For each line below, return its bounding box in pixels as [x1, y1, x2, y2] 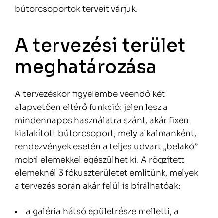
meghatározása [15, 55, 157, 79]
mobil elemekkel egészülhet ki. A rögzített [15, 155, 184, 165]
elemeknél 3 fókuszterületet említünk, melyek [15, 168, 198, 179]
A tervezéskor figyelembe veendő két [15, 89, 165, 100]
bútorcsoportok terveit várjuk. [15, 4, 138, 15]
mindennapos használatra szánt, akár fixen [15, 115, 189, 126]
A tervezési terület [15, 34, 186, 57]
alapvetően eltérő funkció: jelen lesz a [15, 102, 168, 113]
